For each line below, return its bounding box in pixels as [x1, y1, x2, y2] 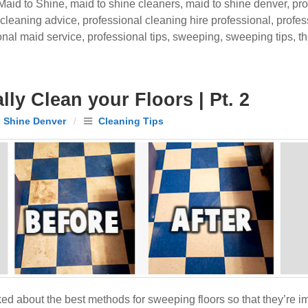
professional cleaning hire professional [82, 14, 271, 26]
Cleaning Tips [98, 115, 164, 126]
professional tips [87, 31, 167, 43]
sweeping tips [225, 31, 293, 43]
